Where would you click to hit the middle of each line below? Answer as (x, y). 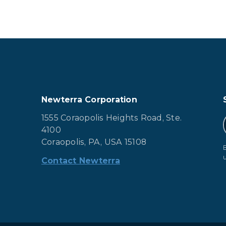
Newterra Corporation (89, 100)
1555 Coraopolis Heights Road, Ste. (112, 118)
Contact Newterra (81, 161)
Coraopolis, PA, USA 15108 (94, 142)
